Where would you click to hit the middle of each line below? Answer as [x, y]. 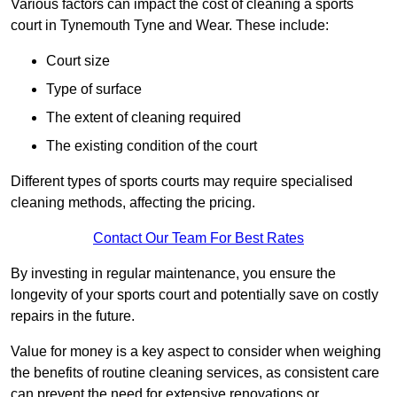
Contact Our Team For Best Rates [198, 238]
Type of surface [94, 90]
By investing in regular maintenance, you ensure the [173, 274]
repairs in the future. [73, 316]
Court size [78, 61]
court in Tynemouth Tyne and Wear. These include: [170, 26]
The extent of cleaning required [144, 118]
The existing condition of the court [152, 146]
